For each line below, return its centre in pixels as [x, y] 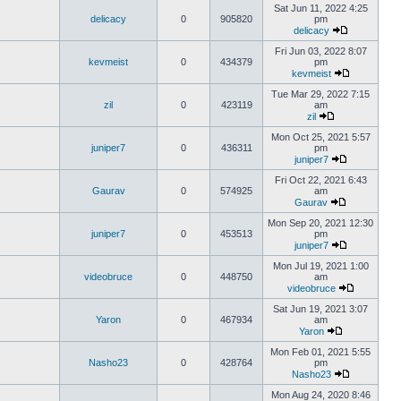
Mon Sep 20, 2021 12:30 [320, 223]
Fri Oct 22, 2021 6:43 [320, 180]
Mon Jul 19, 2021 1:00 [320, 266]
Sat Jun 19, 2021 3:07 [320, 309]
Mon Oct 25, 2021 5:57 [320, 137]
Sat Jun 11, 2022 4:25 [320, 8]
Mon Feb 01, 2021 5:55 [320, 352]
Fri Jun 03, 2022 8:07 [320, 51]
